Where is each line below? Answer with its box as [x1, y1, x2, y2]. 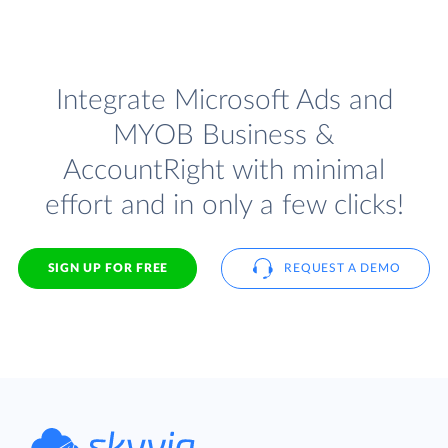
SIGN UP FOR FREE [47, 261, 168, 274]
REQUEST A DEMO [284, 261, 401, 274]
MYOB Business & [113, 121, 335, 151]
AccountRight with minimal [63, 156, 385, 186]
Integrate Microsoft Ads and [55, 86, 393, 116]
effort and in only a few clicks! [44, 191, 404, 221]
